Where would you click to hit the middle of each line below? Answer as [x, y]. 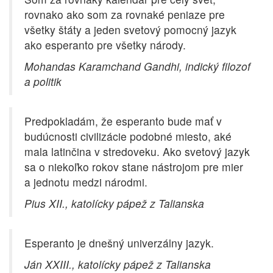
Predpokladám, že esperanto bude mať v [123, 121]
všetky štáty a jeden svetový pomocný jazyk [130, 30]
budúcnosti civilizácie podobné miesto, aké [128, 136]
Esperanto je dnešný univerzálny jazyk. [119, 243]
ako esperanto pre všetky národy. [105, 45]
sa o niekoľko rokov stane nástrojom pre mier [134, 167]
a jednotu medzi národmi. [86, 182]
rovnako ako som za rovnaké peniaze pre [125, 15]
